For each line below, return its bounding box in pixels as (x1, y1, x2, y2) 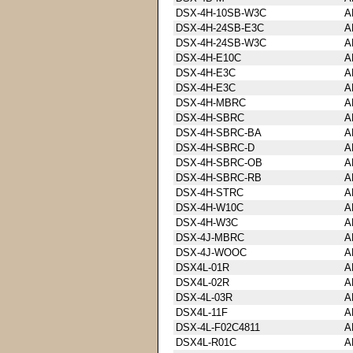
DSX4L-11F (176, 306, 228, 318)
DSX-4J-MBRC (176, 231, 244, 243)
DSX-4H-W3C (176, 216, 238, 229)
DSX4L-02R (176, 276, 229, 288)
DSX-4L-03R (176, 291, 232, 303)
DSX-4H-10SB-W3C (176, 6, 266, 19)
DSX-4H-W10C (176, 201, 243, 214)
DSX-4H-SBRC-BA (176, 126, 262, 139)
